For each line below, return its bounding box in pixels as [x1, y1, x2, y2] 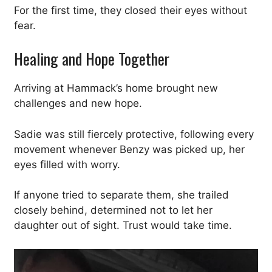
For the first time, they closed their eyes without [14, 4, 247, 16]
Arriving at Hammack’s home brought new [14, 82, 218, 95]
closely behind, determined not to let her [14, 204, 212, 217]
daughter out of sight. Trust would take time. [14, 219, 232, 232]
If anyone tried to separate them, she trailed [14, 189, 229, 202]
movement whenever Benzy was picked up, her [14, 143, 245, 155]
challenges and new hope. [14, 97, 142, 110]
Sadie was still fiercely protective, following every [14, 127, 254, 140]
